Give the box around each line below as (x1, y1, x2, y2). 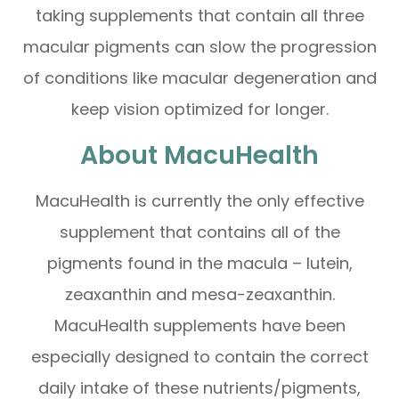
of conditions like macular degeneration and (22, 67, 377, 90)
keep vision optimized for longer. (70, 98, 329, 121)
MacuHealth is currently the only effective (35, 190, 364, 213)
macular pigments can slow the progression (22, 36, 377, 59)
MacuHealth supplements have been (53, 314, 346, 338)
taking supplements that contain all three (35, 4, 364, 28)
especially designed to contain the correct (30, 346, 369, 369)
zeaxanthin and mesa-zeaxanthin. (64, 283, 335, 306)
